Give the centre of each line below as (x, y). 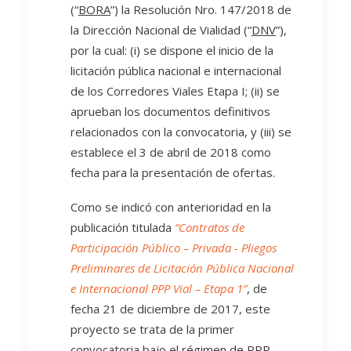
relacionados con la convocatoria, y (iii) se (181, 132)
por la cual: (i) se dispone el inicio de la (172, 50)
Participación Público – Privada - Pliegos (174, 248)
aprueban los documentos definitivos (170, 111)
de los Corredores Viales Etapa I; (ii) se (175, 91)
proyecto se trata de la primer (152, 329)
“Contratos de (210, 227)
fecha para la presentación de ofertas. (173, 172)
